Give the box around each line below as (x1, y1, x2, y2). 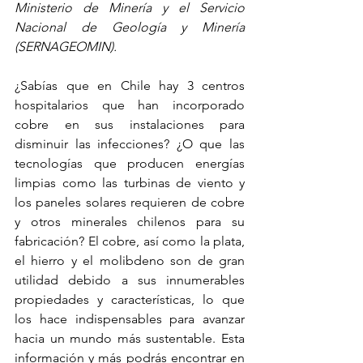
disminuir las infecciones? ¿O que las (15, 136, 245, 152)
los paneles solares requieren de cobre (15, 194, 245, 210)
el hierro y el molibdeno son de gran (15, 253, 245, 268)
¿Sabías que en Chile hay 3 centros (15, 78, 245, 93)
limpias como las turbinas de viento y (15, 175, 245, 190)
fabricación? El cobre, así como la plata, (15, 233, 245, 249)
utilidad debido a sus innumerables (15, 272, 245, 288)
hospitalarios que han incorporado (15, 97, 245, 113)
